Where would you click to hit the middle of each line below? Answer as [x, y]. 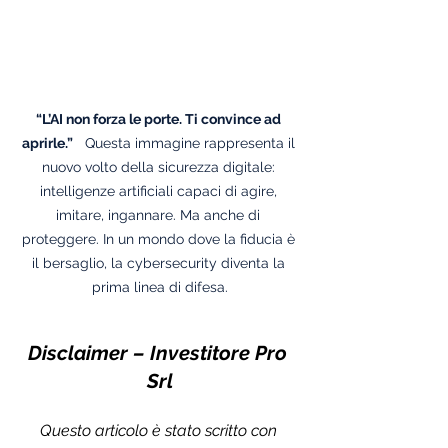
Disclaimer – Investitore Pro [160, 352]
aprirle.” [47, 142]
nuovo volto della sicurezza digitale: [160, 166]
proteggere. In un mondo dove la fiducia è [160, 238]
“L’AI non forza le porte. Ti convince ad [160, 118]
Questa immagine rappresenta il [185, 142]
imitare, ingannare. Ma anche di [160, 214]
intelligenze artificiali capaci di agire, [160, 190]
